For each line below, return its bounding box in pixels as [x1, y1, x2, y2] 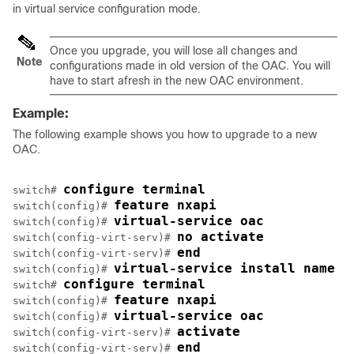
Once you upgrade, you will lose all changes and [50, 44, 298, 57]
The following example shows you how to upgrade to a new [13, 128, 317, 141]
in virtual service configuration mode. [13, 2, 201, 15]
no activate [177, 229, 264, 244]
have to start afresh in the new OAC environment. [50, 74, 303, 87]
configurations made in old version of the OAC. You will [50, 59, 330, 72]
